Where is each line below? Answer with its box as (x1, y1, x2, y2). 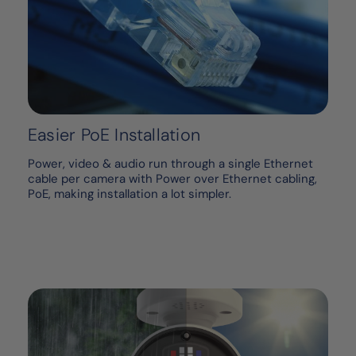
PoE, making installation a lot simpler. (28, 186, 231, 203)
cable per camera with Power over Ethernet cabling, (28, 171, 317, 188)
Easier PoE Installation (28, 124, 200, 147)
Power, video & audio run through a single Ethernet (28, 156, 313, 172)
